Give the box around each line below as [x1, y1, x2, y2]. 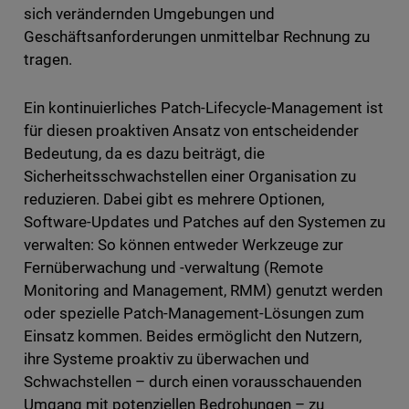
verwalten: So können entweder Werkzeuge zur [23, 236, 344, 255]
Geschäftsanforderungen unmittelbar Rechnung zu [23, 27, 371, 47]
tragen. [23, 50, 72, 69]
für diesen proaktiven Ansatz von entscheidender [23, 121, 360, 141]
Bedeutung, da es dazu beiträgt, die [23, 144, 266, 163]
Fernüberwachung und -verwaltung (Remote [23, 258, 324, 278]
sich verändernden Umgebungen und [23, 5, 276, 24]
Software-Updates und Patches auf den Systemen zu [23, 213, 386, 232]
